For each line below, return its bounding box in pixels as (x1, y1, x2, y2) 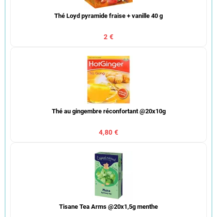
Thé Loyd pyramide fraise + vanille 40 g (54, 12, 163, 19)
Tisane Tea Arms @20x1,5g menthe (59, 202, 158, 210)
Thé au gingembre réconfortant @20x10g (51, 107, 166, 115)
